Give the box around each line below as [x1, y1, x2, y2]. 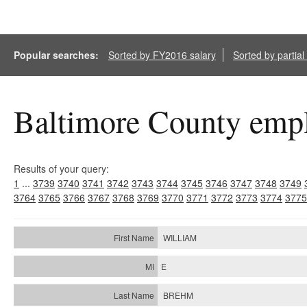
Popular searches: [14, 48, 101, 62]
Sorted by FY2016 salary [108, 48, 216, 62]
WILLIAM [163, 232, 197, 243]
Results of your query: [14, 162, 109, 175]
